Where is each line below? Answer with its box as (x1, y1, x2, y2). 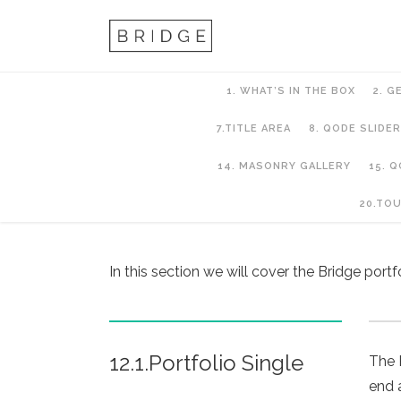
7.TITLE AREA (216, 123, 291, 134)
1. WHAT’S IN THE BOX (226, 85, 355, 97)
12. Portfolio (109, 184, 278, 222)
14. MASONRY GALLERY (218, 160, 351, 172)
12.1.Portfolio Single (109, 350, 303, 376)
